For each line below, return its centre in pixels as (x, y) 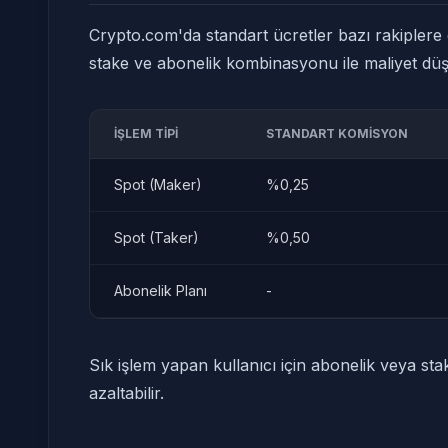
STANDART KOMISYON (337, 133)
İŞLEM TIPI (146, 133)
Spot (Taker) (156, 237)
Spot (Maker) (158, 184)
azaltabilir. (126, 393)
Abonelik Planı (160, 290)
